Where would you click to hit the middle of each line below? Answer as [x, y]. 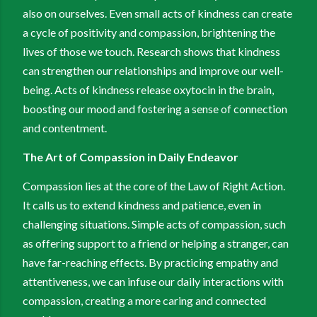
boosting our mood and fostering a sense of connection [155, 109]
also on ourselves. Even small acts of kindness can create [157, 13]
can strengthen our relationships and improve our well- [153, 71]
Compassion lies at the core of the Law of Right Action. [154, 186]
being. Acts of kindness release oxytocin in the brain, [148, 90]
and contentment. [65, 128]
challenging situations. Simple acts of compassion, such [154, 224]
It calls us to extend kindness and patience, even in [142, 205]
